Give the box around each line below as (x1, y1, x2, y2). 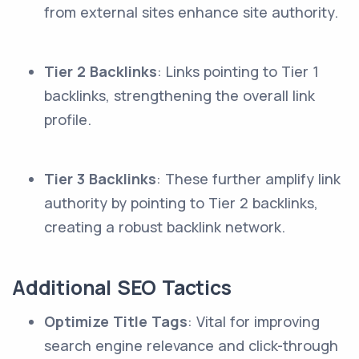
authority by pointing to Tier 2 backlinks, (44, 193, 318, 212)
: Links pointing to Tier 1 (157, 62, 319, 81)
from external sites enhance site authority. (44, 2, 338, 22)
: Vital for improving (188, 312, 320, 331)
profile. (44, 110, 91, 129)
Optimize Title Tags (44, 312, 188, 331)
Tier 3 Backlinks (44, 169, 156, 188)
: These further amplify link (156, 169, 341, 188)
